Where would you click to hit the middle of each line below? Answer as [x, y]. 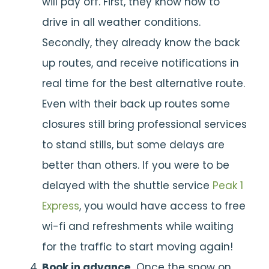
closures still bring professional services [144, 124]
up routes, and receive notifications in [141, 63]
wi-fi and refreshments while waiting [138, 226]
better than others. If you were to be [136, 165]
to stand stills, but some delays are [133, 145]
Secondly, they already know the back [141, 43]
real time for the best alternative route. [144, 83]
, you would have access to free [162, 206]
